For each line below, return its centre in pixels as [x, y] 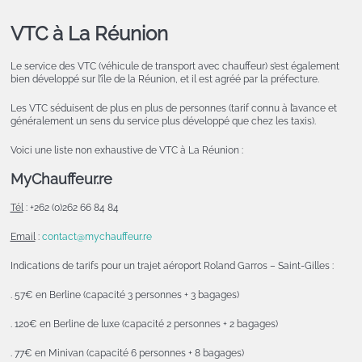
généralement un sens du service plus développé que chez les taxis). [163, 122]
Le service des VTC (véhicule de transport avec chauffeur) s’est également [175, 67]
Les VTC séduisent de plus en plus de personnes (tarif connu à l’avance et [173, 109]
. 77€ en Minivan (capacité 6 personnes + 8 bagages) [127, 354]
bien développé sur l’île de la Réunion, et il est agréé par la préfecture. [164, 80]
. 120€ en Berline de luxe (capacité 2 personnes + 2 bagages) [144, 324]
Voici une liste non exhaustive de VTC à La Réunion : [126, 151]
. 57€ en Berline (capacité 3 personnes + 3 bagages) [124, 295]
